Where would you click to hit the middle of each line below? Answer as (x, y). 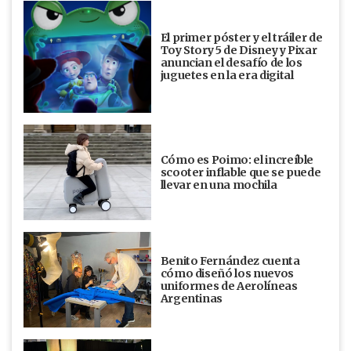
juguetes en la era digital (227, 76)
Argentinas (192, 299)
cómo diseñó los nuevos (227, 274)
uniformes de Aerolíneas (229, 286)
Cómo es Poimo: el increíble (237, 160)
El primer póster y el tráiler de (241, 38)
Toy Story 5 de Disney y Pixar (239, 51)
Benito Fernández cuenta (230, 261)
